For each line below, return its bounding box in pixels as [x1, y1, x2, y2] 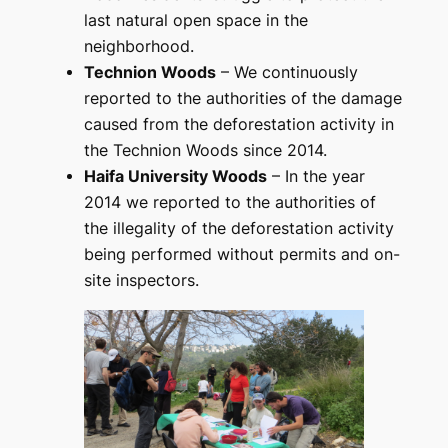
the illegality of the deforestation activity [83, 219, 394, 239]
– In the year [266, 167, 365, 187]
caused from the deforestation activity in [83, 115, 394, 135]
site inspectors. [83, 271, 199, 291]
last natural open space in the [83, 11, 308, 31]
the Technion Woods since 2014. [83, 141, 327, 161]
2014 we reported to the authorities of [83, 193, 376, 213]
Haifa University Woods [83, 167, 267, 187]
